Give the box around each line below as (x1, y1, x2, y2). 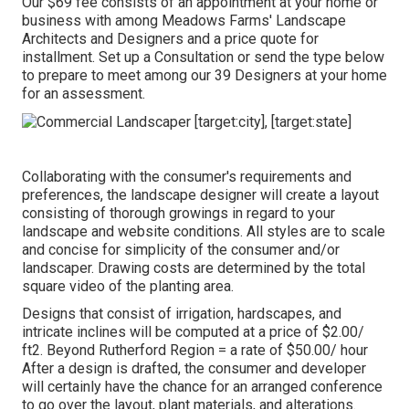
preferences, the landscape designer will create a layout (22, 186, 379, 204)
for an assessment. (22, 85, 145, 103)
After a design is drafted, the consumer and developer (22, 360, 366, 378)
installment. (22, 48, 99, 67)
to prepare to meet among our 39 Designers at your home (22, 67, 387, 85)
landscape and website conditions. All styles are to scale (22, 223, 385, 241)
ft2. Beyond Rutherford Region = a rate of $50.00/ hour (22, 341, 368, 360)
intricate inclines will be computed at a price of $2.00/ (22, 323, 364, 341)
